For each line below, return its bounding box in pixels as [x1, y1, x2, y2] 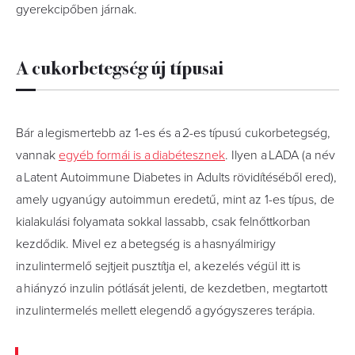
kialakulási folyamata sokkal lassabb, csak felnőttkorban [16, 213, 311, 230]
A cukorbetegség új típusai [16, 52, 223, 80]
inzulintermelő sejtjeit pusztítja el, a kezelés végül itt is [16, 258, 300, 274]
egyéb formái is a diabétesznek [59, 147, 225, 163]
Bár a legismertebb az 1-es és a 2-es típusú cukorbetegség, [16, 124, 330, 141]
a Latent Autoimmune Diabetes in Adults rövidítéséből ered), [16, 169, 337, 185]
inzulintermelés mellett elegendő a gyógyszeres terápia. [16, 302, 315, 319]
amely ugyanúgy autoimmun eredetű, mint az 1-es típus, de [16, 191, 334, 208]
